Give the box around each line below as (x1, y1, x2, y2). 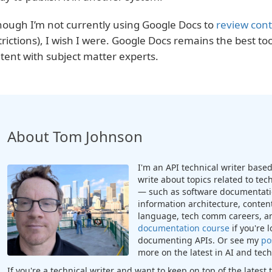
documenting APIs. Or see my (137, 234, 261, 246)
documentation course (137, 222, 229, 234)
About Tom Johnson (7, 126, 143, 146)
